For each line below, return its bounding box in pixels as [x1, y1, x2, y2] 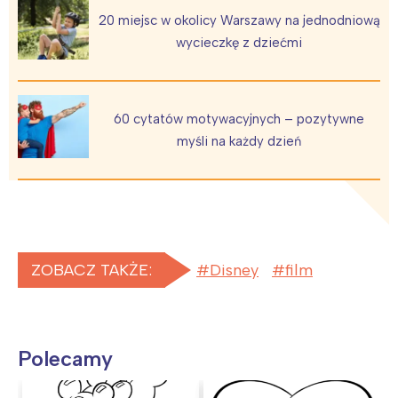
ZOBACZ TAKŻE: [31, 259, 152, 280]
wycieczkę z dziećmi [176, 35, 302, 52]
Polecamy [18, 345, 113, 371]
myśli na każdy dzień [177, 132, 301, 149]
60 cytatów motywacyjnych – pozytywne [114, 110, 364, 127]
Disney [210, 259, 259, 280]
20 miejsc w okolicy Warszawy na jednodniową [98, 12, 380, 29]
